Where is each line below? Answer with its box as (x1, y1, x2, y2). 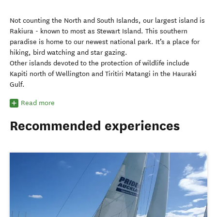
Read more (21, 99, 55, 107)
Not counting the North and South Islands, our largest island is (10, 16, 205, 25)
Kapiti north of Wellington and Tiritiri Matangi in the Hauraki (10, 70, 197, 78)
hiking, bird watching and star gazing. (10, 48, 127, 57)
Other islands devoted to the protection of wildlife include (10, 59, 189, 67)
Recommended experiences (10, 118, 180, 134)
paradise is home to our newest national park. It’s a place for (10, 38, 200, 46)
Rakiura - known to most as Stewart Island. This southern (10, 27, 187, 35)
